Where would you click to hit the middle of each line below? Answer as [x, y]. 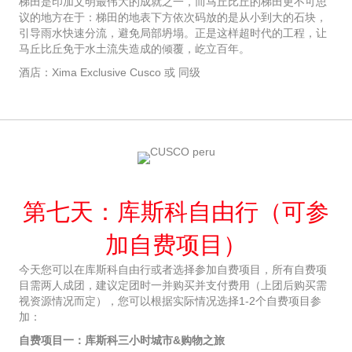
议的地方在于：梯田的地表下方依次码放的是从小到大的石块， [173, 18]
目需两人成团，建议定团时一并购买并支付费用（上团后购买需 [173, 286]
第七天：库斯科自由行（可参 [176, 212]
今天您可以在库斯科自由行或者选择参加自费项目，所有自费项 [173, 270]
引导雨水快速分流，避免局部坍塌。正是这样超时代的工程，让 [173, 33]
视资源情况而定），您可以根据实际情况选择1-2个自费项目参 [170, 301]
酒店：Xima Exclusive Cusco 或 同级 [110, 73]
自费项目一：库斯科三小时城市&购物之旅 [122, 341]
